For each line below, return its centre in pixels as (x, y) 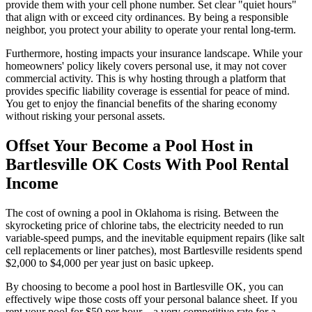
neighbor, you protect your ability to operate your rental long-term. (151, 30)
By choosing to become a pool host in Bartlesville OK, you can (145, 286)
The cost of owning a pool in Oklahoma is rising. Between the (142, 212)
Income (32, 184)
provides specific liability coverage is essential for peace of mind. (148, 91)
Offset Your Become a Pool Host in (129, 146)
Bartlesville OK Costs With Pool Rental (147, 165)
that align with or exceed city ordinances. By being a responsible (147, 17)
